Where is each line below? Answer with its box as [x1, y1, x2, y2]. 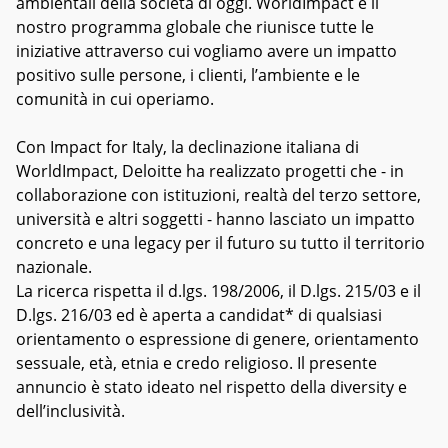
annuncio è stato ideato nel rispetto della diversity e [16, 376, 407, 398]
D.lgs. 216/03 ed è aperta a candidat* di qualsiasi [16, 304, 382, 326]
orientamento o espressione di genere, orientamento [16, 328, 419, 350]
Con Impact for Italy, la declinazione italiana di [16, 136, 359, 158]
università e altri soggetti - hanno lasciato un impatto [16, 208, 415, 230]
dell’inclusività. [16, 400, 125, 422]
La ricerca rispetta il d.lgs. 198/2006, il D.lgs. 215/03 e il [16, 280, 421, 302]
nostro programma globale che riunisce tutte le [16, 16, 374, 38]
